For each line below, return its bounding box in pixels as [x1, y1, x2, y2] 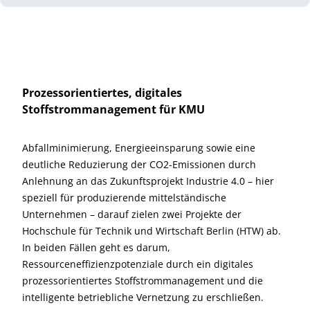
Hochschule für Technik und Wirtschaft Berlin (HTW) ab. [22, 224, 281, 237]
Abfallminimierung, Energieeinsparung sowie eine [22, 141, 255, 154]
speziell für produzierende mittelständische [22, 191, 226, 204]
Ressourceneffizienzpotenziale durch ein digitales [22, 257, 253, 271]
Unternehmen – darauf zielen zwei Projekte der [22, 208, 241, 221]
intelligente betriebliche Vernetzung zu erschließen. [22, 291, 264, 304]
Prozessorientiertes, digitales [22, 85, 182, 100]
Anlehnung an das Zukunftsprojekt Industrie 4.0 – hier [22, 174, 274, 188]
